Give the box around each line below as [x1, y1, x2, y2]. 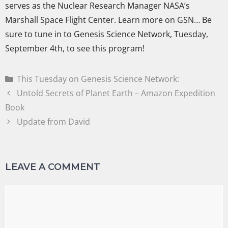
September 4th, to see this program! [5, 43, 145, 54]
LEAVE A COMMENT [5, 161, 100, 173]
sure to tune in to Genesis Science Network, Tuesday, [5, 28, 208, 40]
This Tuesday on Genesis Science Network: [16, 73, 179, 85]
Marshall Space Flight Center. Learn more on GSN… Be [5, 14, 212, 26]
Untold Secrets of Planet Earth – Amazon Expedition [16, 88, 215, 99]
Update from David [16, 116, 90, 128]
